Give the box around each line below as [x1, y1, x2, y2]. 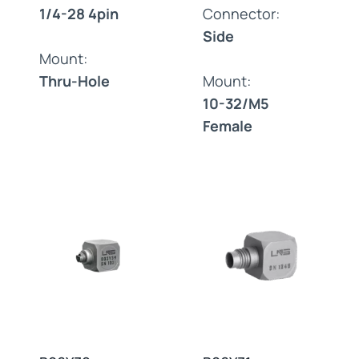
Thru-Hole [39, 71, 110, 91]
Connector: [203, 3, 280, 23]
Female [203, 115, 252, 135]
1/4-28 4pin [39, 3, 119, 23]
